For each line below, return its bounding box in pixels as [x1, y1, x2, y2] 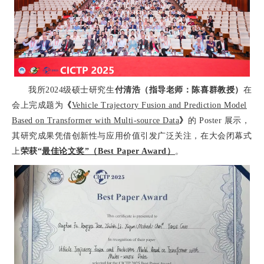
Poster [196, 115, 225, 125]
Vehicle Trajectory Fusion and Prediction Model [71, 100, 247, 110]
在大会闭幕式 [200, 131, 252, 140]
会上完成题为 [12, 100, 64, 110]
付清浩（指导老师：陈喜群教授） [114, 85, 243, 94]
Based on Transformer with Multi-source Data [12, 115, 180, 125]
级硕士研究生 [63, 85, 115, 94]
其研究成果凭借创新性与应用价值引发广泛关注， [12, 131, 200, 140]
